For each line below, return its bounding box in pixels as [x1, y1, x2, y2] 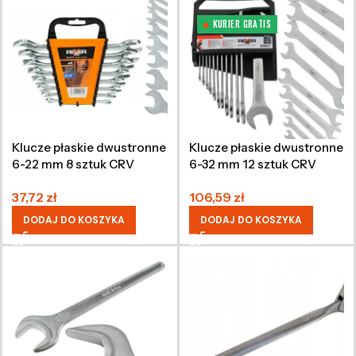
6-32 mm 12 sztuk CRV [188, 156, 316, 172]
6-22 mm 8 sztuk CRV [12, 156, 134, 172]
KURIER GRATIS [212, 17, 272, 30]
